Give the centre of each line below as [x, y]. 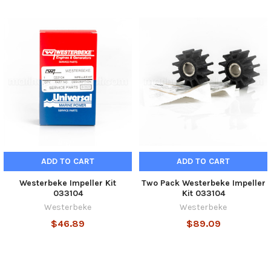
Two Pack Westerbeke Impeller [203, 183]
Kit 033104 [203, 193]
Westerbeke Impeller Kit [68, 183]
